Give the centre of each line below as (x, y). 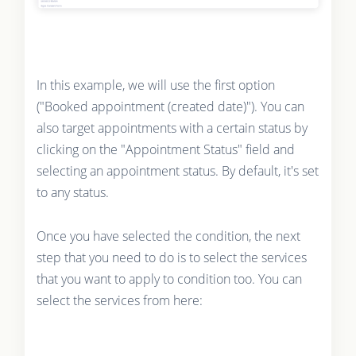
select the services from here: (119, 300)
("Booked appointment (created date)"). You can (170, 106)
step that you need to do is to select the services (171, 257)
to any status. (72, 192)
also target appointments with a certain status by (172, 128)
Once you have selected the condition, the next (168, 236)
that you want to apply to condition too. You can (169, 279)
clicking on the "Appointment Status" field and (165, 149)
